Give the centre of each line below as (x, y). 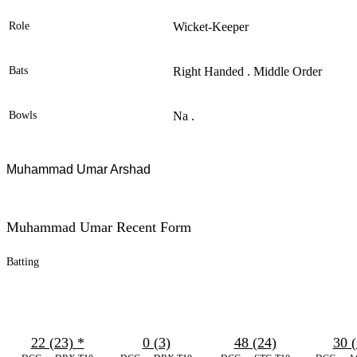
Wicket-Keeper (211, 27)
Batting (23, 262)
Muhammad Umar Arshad (78, 170)
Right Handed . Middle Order (247, 72)
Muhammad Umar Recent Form (99, 228)
